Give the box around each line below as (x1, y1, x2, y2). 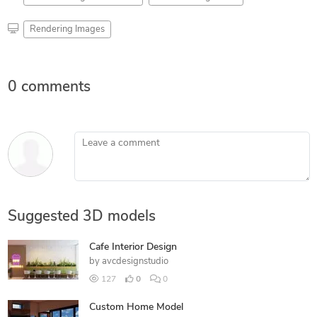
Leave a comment (73, 132, 151, 144)
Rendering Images (29, 24, 105, 34)
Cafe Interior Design (88, 241, 177, 253)
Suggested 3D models (7, 209, 156, 224)
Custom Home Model (88, 301, 183, 313)
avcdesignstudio (101, 256, 168, 266)
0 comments (7, 79, 91, 95)
